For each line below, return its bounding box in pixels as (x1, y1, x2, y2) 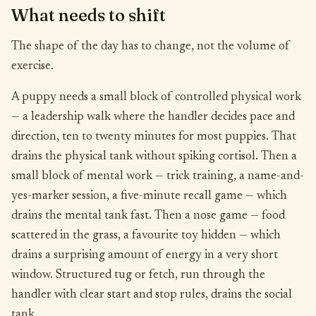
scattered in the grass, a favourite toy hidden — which (11, 230, 281, 242)
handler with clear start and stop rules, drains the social (11, 289, 292, 301)
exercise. (11, 61, 54, 73)
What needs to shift (11, 5, 166, 25)
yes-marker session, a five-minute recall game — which (11, 190, 287, 202)
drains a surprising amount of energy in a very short (11, 250, 278, 262)
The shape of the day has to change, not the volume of (11, 41, 290, 53)
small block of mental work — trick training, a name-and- (11, 171, 304, 183)
